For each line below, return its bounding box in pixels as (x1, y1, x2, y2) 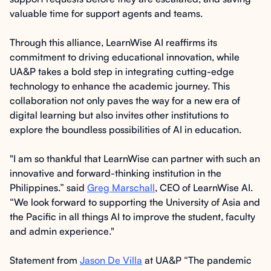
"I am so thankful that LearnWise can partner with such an (10, 152, 260, 165)
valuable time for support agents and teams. (10, 7, 203, 19)
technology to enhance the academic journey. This (10, 80, 230, 92)
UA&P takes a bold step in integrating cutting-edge (10, 65, 234, 77)
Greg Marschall (87, 181, 155, 194)
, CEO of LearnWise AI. (155, 181, 253, 194)
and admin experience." (10, 225, 114, 237)
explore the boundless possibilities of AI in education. (10, 123, 241, 135)
